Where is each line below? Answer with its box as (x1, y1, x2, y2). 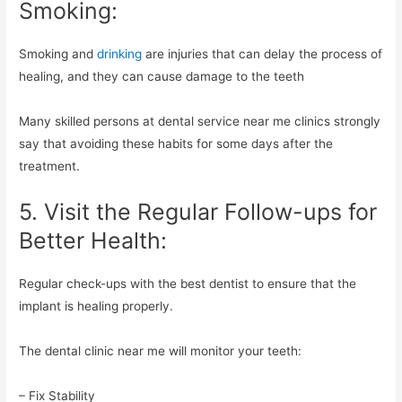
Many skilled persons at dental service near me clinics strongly (19, 114, 381, 129)
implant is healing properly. (19, 298, 174, 313)
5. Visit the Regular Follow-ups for (19, 197, 378, 225)
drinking (97, 47, 146, 62)
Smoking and (19, 47, 98, 62)
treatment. (19, 159, 81, 174)
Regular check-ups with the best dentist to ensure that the (19, 275, 357, 291)
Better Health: (19, 226, 168, 254)
